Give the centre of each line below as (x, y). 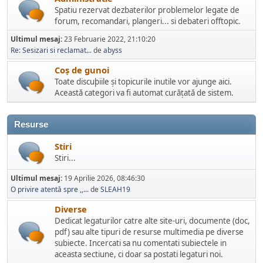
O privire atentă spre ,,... (50, 189)
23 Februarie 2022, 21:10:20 (110, 39)
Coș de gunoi (82, 70)
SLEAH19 (115, 189)
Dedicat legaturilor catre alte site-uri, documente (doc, (152, 221)
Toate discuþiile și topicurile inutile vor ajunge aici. (143, 82)
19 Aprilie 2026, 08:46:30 (104, 178)
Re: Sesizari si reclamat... (51, 50)
